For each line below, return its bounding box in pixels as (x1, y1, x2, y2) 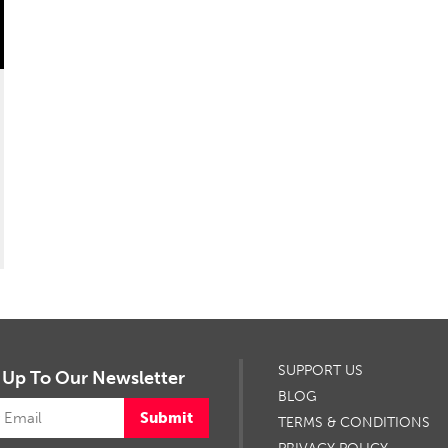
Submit (140, 409, 193, 427)
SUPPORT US (277, 362, 363, 379)
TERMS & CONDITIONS (277, 414, 430, 431)
